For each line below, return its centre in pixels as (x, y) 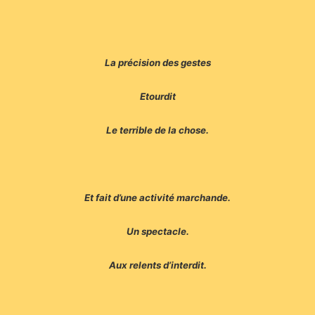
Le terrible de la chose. (157, 130)
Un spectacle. (157, 232)
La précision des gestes (157, 63)
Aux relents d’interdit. (157, 265)
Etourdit (157, 97)
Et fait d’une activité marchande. (157, 198)
